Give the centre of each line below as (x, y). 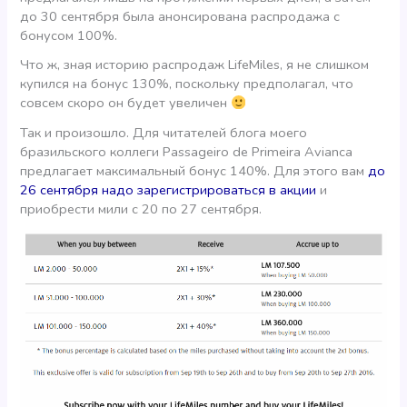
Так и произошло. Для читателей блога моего (164, 132)
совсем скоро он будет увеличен (126, 103)
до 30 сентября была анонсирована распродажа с (180, 16)
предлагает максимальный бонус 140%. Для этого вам (194, 170)
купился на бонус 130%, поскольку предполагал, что (187, 84)
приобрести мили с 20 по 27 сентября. (141, 208)
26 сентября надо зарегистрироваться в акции (169, 189)
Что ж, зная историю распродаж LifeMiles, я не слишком (195, 65)
